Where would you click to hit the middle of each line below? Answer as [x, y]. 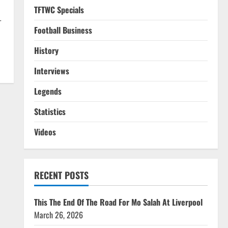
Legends [48, 91]
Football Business [63, 30]
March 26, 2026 [58, 215]
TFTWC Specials [59, 10]
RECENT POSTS [61, 175]
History [46, 50]
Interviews [51, 71]
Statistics [50, 111]
